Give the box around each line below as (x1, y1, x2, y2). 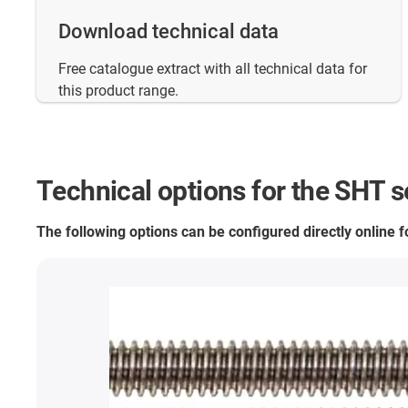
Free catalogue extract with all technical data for (58, 60, 367, 78)
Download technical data (58, 20, 279, 44)
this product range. (58, 82, 178, 100)
